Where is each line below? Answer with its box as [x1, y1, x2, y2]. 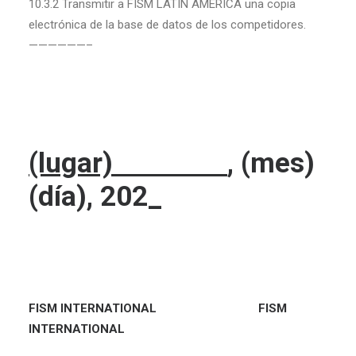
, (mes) [227, 147, 315, 180]
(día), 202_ [29, 180, 162, 213]
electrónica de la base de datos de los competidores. [29, 17, 306, 32]
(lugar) [29, 147, 227, 180]
